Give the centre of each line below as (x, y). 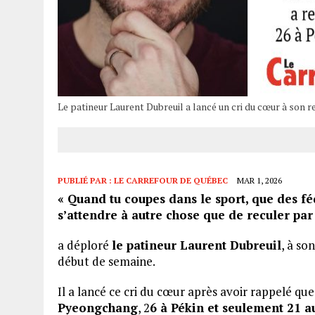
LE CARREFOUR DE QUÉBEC (171, 181)
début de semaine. (108, 262)
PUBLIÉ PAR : (86, 181)
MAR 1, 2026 (259, 181)
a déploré (85, 245)
